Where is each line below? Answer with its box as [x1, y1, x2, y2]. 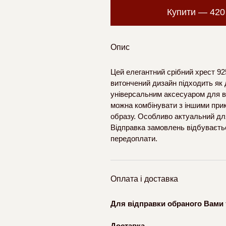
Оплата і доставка [110, 175, 178, 184]
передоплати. [110, 134, 157, 143]
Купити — [167, 7, 210, 17]
